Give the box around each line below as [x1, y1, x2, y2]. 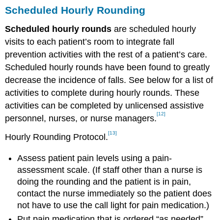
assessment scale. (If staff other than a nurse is [17, 165, 203, 175]
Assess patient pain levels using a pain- [17, 153, 172, 163]
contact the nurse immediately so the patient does [17, 188, 212, 198]
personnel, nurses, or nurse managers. [5, 113, 157, 123]
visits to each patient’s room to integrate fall [5, 36, 175, 47]
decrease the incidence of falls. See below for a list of [5, 75, 214, 85]
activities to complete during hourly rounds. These [5, 87, 200, 98]
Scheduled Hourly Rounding [5, 4, 146, 16]
